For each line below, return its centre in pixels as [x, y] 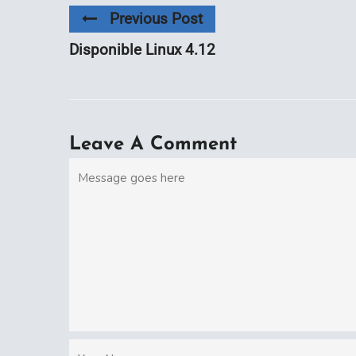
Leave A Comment [153, 144]
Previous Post [156, 18]
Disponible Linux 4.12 [142, 49]
